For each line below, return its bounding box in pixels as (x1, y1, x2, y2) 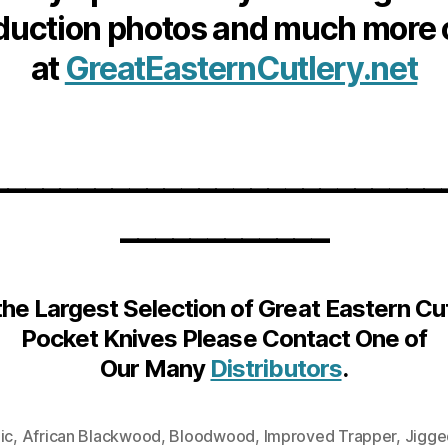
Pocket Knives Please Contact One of (21, 324, 427, 353)
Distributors (210, 354, 342, 383)
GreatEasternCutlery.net (64, 49, 418, 88)
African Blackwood (21, 426, 162, 446)
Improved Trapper (263, 426, 397, 446)
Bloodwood (169, 426, 256, 446)
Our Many (100, 354, 211, 383)
